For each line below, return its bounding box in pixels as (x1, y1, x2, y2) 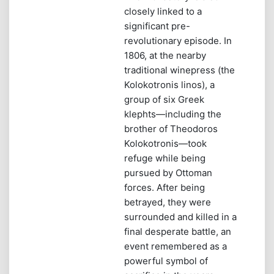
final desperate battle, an (124, 225, 231, 237)
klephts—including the (124, 108, 221, 120)
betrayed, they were (124, 196, 211, 208)
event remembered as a (124, 240, 227, 252)
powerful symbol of (124, 254, 208, 267)
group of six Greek (124, 93, 204, 105)
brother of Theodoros (124, 122, 218, 135)
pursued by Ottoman (124, 166, 212, 179)
